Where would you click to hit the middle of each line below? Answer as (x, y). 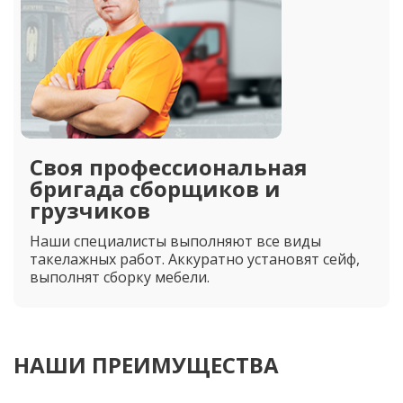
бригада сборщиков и (155, 188)
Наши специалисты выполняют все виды (175, 241)
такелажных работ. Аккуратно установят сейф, (195, 259)
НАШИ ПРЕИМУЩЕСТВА (146, 365)
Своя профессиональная (169, 167)
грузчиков (90, 210)
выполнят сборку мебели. (120, 277)
